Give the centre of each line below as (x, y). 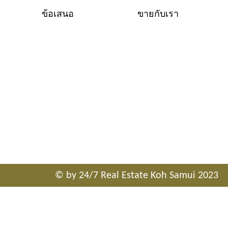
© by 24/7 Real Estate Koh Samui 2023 (136, 175)
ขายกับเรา (158, 15)
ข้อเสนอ (58, 15)
